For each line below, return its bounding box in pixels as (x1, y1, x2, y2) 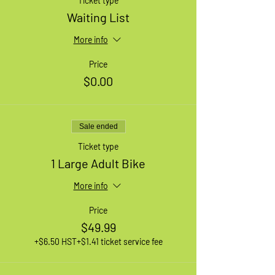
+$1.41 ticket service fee (76, 236, 163, 247)
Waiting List (67, 9, 130, 25)
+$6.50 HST (34, 236, 77, 247)
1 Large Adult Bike (51, 155, 145, 171)
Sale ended (79, 122, 118, 131)
